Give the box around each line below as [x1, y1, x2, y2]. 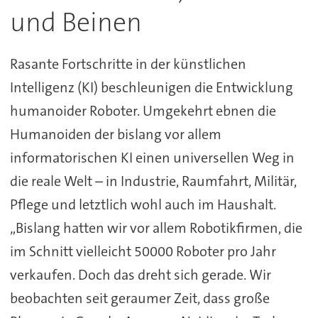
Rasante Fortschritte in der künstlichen [9, 55, 246, 74]
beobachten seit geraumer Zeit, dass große [9, 289, 270, 308]
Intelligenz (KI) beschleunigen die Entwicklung [9, 78, 293, 97]
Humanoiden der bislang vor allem [9, 125, 221, 144]
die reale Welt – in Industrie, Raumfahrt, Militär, [9, 172, 297, 191]
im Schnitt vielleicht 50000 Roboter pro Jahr [9, 242, 276, 261]
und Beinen [9, 5, 142, 40]
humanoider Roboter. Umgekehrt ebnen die [9, 102, 276, 121]
